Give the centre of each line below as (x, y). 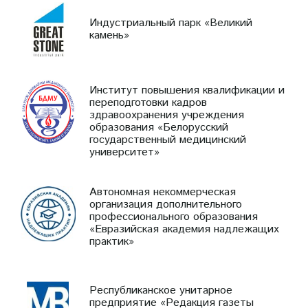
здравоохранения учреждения (167, 115)
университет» (124, 152)
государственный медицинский (168, 140)
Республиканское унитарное (161, 290)
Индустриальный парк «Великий (171, 23)
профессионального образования (174, 217)
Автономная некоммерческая (163, 192)
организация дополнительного (166, 204)
